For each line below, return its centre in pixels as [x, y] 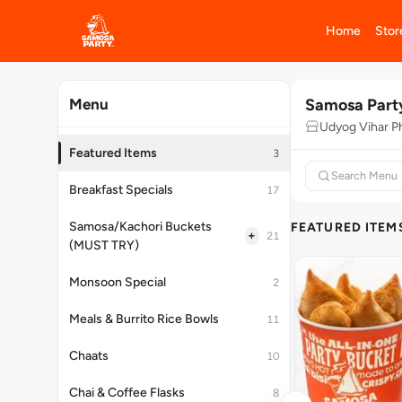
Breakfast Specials [121, 190]
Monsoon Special [118, 282]
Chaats [89, 356]
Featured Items [113, 153]
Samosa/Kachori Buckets [140, 227]
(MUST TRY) [104, 245]
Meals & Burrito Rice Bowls [144, 319]
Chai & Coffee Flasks [127, 393]
